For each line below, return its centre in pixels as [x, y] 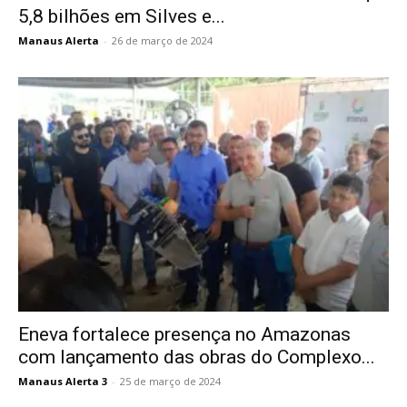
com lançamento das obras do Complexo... [197, 357]
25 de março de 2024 [170, 382]
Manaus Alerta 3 [63, 382]
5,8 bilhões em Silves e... [122, 17]
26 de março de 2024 [162, 41]
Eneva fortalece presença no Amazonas [184, 335]
